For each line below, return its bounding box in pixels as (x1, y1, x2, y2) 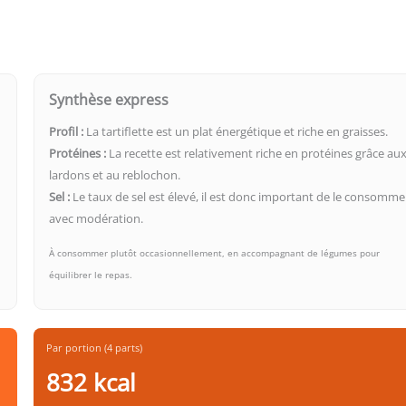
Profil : (49, 122, 84, 140)
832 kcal (46, 365, 137, 399)
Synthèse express (49, 89, 169, 110)
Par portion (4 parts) (46, 340, 143, 354)
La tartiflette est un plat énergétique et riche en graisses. (83, 122, 389, 140)
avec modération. (49, 209, 144, 227)
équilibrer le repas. (49, 267, 133, 281)
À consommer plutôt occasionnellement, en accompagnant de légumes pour (49, 246, 381, 259)
